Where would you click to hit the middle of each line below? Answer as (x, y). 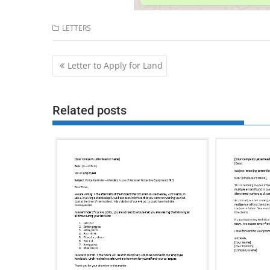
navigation (86, 77)
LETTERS (77, 28)
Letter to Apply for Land (115, 65)
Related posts (89, 110)
